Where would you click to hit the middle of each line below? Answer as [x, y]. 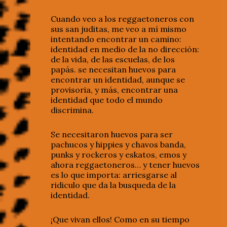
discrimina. [72, 110]
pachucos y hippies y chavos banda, [118, 145]
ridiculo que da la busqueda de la [113, 185]
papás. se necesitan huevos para [113, 70]
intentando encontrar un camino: [116, 39]
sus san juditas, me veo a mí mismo [119, 29]
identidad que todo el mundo [107, 100]
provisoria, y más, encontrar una [114, 90]
